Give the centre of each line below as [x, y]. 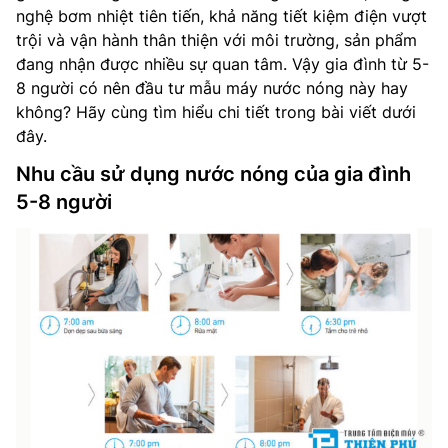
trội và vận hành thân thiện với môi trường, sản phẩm [216, 40]
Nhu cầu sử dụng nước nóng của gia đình [213, 174]
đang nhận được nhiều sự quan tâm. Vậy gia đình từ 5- [222, 64]
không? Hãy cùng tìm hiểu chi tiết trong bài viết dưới [216, 112]
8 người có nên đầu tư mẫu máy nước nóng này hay [212, 88]
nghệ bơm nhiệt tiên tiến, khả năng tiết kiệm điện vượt [221, 16]
